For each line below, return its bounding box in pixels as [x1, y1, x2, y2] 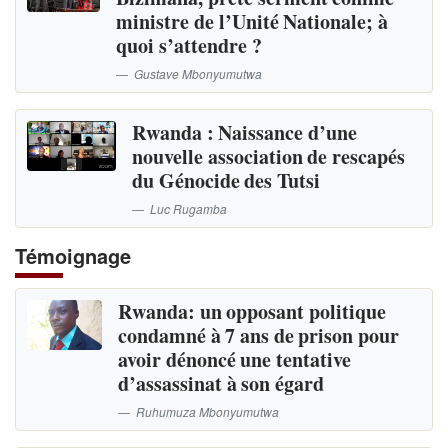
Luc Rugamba [150, 200, 228, 218]
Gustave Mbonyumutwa [134, 64, 263, 82]
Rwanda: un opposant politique [118, 297, 386, 327]
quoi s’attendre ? [116, 30, 262, 60]
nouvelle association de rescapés [132, 142, 405, 172]
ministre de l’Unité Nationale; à [116, 6, 388, 36]
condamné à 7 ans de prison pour [118, 321, 399, 351]
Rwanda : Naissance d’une [132, 118, 357, 148]
